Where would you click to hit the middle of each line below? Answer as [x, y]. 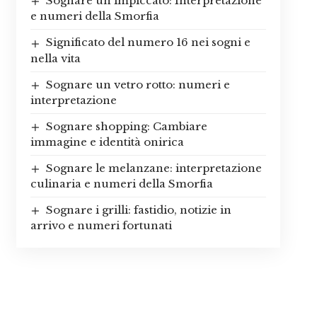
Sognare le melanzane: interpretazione [154, 168]
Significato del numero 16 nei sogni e [148, 42]
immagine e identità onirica [107, 142]
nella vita [55, 58]
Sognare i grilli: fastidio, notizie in [138, 209]
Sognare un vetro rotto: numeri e [138, 84]
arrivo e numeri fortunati [101, 225]
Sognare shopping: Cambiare [126, 126]
